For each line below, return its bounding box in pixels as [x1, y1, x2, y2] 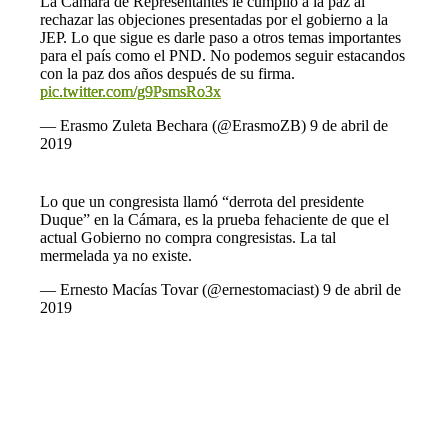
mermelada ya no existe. [40, 246, 192, 264]
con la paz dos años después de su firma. [40, 64, 295, 82]
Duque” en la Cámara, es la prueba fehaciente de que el [40, 210, 389, 228]
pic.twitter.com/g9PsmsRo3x [40, 82, 221, 100]
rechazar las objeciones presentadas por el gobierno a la [40, 10, 388, 28]
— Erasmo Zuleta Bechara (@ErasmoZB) [40, 116, 310, 134]
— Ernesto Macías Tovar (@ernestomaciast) [40, 280, 323, 298]
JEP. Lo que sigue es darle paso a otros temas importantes [40, 28, 401, 46]
